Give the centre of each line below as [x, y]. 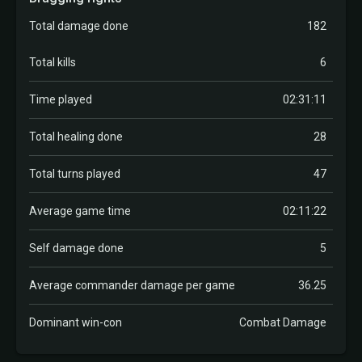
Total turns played [75, 174]
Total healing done [76, 137]
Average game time [80, 211]
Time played [61, 99]
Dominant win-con [76, 322]
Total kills [53, 62]
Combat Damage [283, 322]
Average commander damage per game [132, 285]
